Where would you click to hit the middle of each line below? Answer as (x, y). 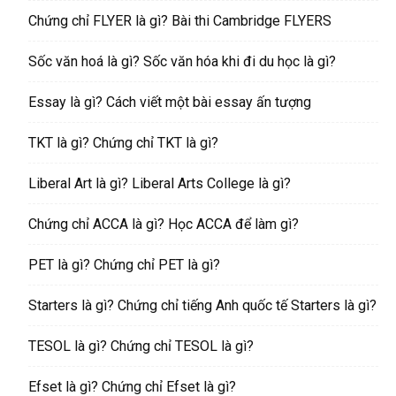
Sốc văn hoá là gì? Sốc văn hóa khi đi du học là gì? (182, 62)
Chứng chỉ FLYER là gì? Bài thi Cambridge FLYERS (180, 21)
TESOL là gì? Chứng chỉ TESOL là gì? (141, 346)
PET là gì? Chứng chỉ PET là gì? (124, 265)
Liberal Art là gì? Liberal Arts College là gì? (160, 184)
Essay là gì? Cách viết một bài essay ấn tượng (170, 103)
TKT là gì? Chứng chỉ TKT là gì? (123, 143)
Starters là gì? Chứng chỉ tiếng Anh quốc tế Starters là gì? (202, 306)
